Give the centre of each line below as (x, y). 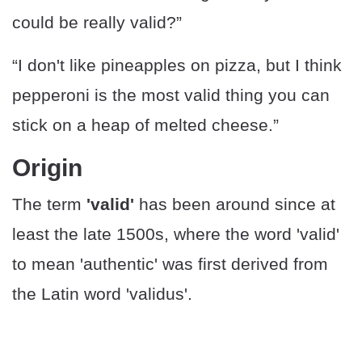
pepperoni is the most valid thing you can (171, 95)
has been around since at (237, 204)
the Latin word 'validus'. (102, 294)
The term (49, 204)
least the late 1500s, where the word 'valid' (176, 234)
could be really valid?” (97, 23)
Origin (47, 168)
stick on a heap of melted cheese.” (145, 125)
